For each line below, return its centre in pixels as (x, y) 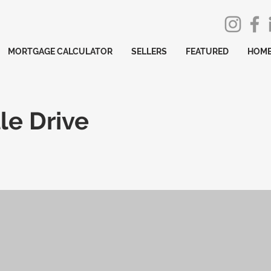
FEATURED (207, 51)
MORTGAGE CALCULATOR (60, 51)
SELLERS (149, 51)
